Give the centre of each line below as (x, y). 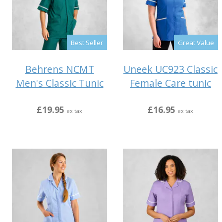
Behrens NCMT (59, 69)
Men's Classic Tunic (59, 83)
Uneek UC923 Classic (170, 69)
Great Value (196, 42)
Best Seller (87, 42)
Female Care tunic (170, 83)
